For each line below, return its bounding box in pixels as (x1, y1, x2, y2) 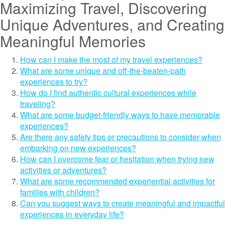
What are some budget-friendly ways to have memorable (20, 109, 220, 121)
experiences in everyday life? (20, 208, 124, 220)
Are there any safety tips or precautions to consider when (20, 131, 221, 143)
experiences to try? (20, 76, 87, 87)
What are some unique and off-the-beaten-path (20, 65, 186, 76)
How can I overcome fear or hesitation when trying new (20, 153, 214, 165)
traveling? (20, 98, 55, 109)
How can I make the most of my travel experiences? (20, 54, 202, 65)
